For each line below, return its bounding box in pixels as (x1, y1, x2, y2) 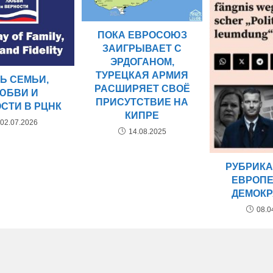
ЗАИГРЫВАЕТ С (102, 43, 182, 54)
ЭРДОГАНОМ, (110, 57, 174, 68)
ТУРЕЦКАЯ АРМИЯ (96, 70, 189, 81)
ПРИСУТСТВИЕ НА (96, 97, 189, 108)
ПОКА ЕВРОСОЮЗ (97, 30, 187, 41)
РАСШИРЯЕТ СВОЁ (94, 83, 190, 94)
